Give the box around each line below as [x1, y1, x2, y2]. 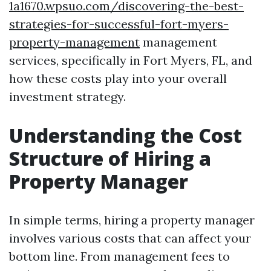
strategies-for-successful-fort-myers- [9, 16, 229, 31]
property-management [9, 34, 140, 50]
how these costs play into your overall [9, 71, 227, 86]
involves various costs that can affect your [9, 230, 251, 246]
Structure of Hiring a [9, 145, 211, 171]
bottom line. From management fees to [9, 249, 230, 264]
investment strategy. [9, 89, 126, 104]
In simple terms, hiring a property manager [9, 212, 255, 227]
